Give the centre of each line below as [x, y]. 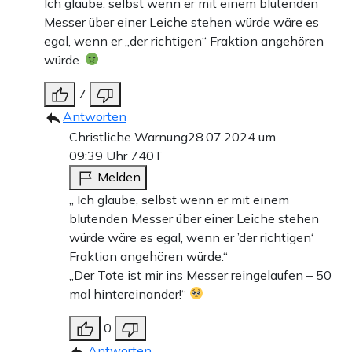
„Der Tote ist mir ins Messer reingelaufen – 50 [200, 275]
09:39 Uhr [100, 155]
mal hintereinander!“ [129, 293]
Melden [119, 176]
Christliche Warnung [128, 136]
